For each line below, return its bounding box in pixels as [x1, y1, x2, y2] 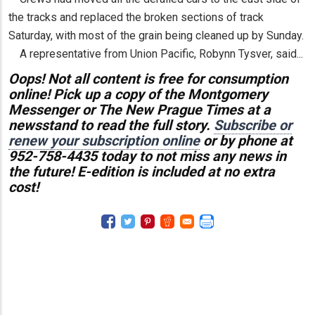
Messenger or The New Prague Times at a [8, 101, 271, 119]
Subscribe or [214, 117, 292, 134]
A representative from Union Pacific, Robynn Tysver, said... [8, 46, 303, 60]
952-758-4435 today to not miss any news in [8, 148, 286, 165]
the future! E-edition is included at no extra [8, 163, 275, 181]
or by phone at [200, 132, 292, 150]
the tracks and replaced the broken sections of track [8, 10, 264, 24]
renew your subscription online [8, 132, 200, 150]
